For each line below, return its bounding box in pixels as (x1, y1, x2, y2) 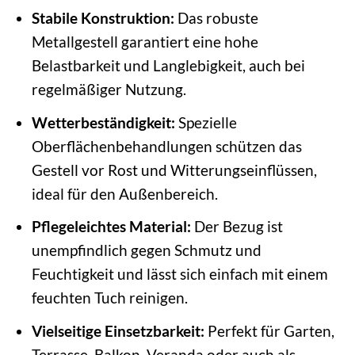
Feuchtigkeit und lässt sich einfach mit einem (31, 265, 328, 284)
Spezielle (174, 113, 237, 132)
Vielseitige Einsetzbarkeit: (31, 321, 204, 340)
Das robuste (174, 9, 258, 27)
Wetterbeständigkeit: (31, 113, 175, 132)
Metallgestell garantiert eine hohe (31, 32, 258, 51)
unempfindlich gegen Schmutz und (31, 241, 261, 260)
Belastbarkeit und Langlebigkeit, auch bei (31, 56, 305, 74)
